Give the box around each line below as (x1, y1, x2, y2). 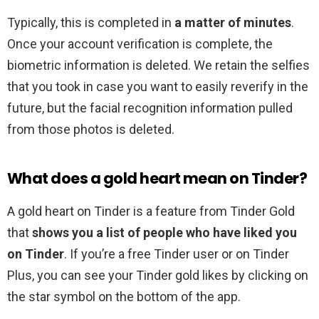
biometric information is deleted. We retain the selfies (7, 58, 310, 73)
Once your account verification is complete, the (7, 36, 273, 52)
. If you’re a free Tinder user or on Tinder (64, 246, 289, 262)
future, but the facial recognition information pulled (7, 100, 293, 116)
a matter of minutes (174, 15, 291, 31)
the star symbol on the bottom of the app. (7, 289, 241, 305)
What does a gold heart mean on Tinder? (7, 168, 308, 189)
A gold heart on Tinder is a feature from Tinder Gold (7, 204, 295, 219)
